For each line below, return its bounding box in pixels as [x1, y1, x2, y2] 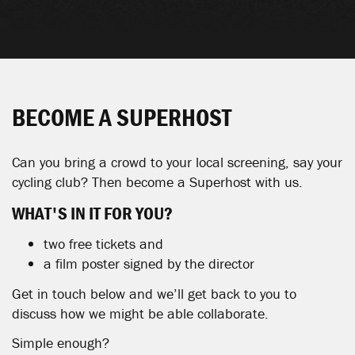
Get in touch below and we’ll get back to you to [12, 284, 296, 303]
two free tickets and [44, 235, 163, 253]
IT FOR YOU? [86, 201, 173, 224]
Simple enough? [12, 334, 113, 352]
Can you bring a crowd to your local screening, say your [12, 153, 342, 171]
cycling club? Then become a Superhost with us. [12, 173, 303, 191]
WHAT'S [12, 201, 67, 224]
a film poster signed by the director [44, 254, 254, 273]
